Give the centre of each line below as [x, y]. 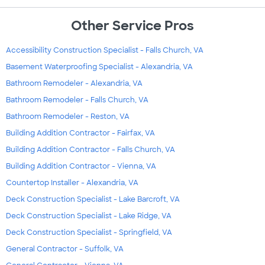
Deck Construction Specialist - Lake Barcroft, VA [93, 200]
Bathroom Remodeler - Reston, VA [68, 117]
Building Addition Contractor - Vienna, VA [81, 167]
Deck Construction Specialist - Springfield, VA [89, 233]
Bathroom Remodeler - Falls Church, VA [77, 100]
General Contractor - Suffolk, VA [65, 249]
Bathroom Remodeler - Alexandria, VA [74, 84]
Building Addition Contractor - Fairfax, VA [80, 133]
